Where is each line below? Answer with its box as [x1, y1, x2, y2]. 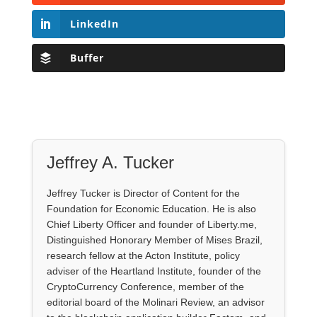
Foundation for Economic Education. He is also [46, 202, 256, 214]
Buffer [69, 50, 104, 64]
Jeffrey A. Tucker [46, 152, 174, 172]
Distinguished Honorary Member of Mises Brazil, [46, 234, 263, 246]
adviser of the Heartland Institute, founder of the [46, 265, 261, 277]
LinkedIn [69, 17, 119, 31]
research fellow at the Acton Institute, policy [46, 249, 240, 261]
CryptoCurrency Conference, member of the [46, 280, 244, 292]
